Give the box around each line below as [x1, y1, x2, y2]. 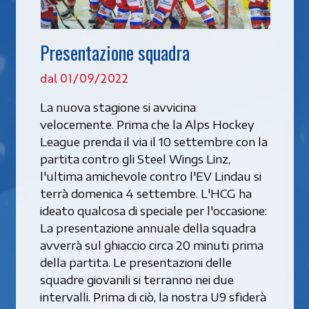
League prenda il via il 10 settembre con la [39, 133, 268, 149]
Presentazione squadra [39, 38, 190, 66]
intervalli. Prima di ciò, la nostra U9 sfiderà [39, 288, 266, 304]
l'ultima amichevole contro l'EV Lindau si [39, 168, 261, 183]
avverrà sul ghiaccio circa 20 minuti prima [39, 237, 263, 252]
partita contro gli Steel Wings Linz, [39, 150, 230, 166]
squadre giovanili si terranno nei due [39, 271, 234, 287]
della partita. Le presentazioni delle [39, 254, 232, 270]
